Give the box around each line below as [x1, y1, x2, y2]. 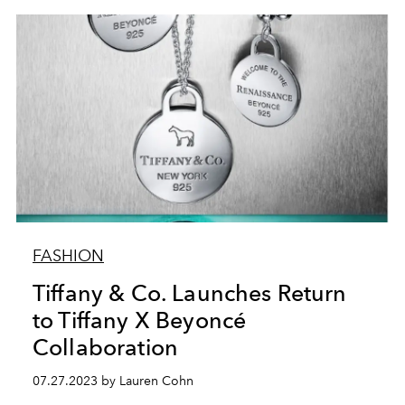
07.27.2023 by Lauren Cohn [32, 373, 193, 389]
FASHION [32, 246, 104, 266]
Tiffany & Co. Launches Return [32, 279, 347, 306]
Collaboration [32, 334, 179, 361]
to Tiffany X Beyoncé [32, 306, 247, 334]
